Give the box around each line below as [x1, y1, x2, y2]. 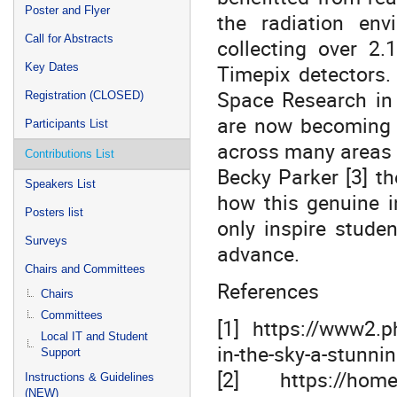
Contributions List [25, 147, 114, 160]
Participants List [25, 117, 108, 130]
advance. [217, 239, 300, 269]
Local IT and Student [41, 330, 148, 343]
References [217, 276, 319, 306]
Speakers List [25, 177, 96, 191]
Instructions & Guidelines [25, 370, 154, 384]
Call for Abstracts [25, 32, 113, 45]
